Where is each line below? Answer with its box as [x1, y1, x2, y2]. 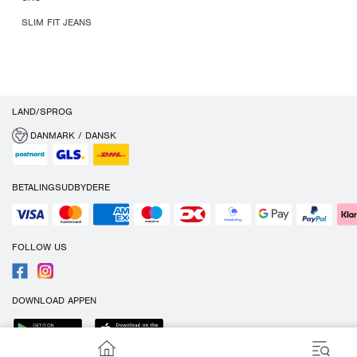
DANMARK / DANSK [30, 129, 116, 142]
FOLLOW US [12, 241, 67, 253]
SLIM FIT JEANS [22, 16, 92, 29]
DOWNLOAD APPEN [12, 294, 96, 307]
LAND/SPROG [12, 105, 73, 118]
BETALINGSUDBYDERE [12, 181, 110, 194]
